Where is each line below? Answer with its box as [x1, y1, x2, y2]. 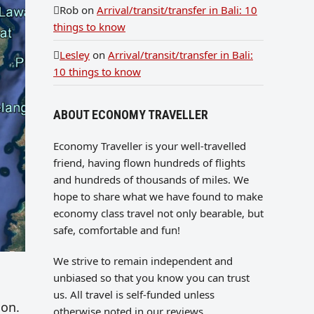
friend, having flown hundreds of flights [53, 156, 245, 170]
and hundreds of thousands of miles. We [53, 172, 249, 186]
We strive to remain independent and [53, 254, 233, 268]
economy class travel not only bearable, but [53, 206, 264, 220]
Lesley [60, 47, 90, 62]
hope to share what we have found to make [53, 189, 263, 203]
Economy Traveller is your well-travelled [53, 139, 246, 153]
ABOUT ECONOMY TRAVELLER [53, 107, 208, 122]
